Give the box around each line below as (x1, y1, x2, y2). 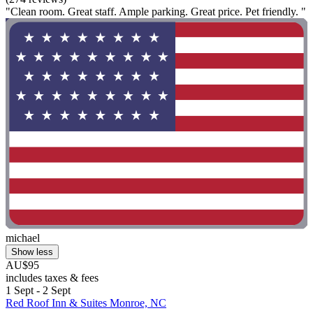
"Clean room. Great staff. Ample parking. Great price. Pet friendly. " (6, 5, 306, 17)
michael (6, 232, 40, 245)
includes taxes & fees (6, 272, 99, 284)
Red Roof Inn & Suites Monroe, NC (6, 297, 166, 310)
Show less (11, 247, 53, 258)
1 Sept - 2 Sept (6, 284, 71, 297)
